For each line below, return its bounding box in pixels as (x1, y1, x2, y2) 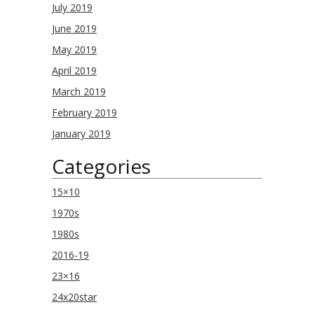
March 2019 (52, 85, 106, 98)
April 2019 (52, 64, 97, 77)
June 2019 (52, 22, 97, 35)
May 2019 (52, 43, 97, 56)
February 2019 (52, 106, 117, 119)
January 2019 (52, 127, 111, 140)
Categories (52, 153, 151, 179)
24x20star (52, 290, 97, 303)
